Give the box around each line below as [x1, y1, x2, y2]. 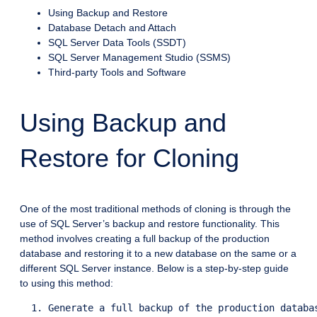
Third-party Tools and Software [48, 67, 186, 79]
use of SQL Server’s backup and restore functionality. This [20, 218, 279, 230]
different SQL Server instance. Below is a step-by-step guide [20, 263, 289, 275]
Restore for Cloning [20, 144, 239, 173]
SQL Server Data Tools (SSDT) [48, 37, 186, 49]
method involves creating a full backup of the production [20, 233, 270, 245]
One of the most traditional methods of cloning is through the [20, 203, 291, 215]
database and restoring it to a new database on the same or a [20, 248, 296, 260]
